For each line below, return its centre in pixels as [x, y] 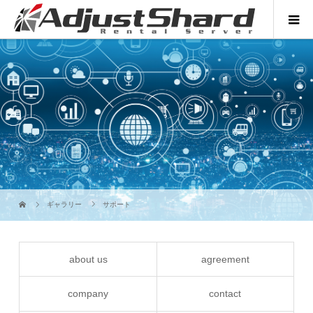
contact [225, 293]
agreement [225, 259]
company [88, 293]
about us [88, 259]
